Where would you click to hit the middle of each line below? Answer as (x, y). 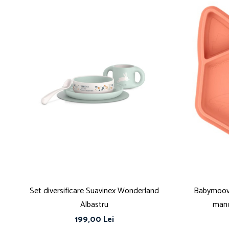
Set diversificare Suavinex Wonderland (94, 191)
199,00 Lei (94, 219)
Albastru (94, 204)
